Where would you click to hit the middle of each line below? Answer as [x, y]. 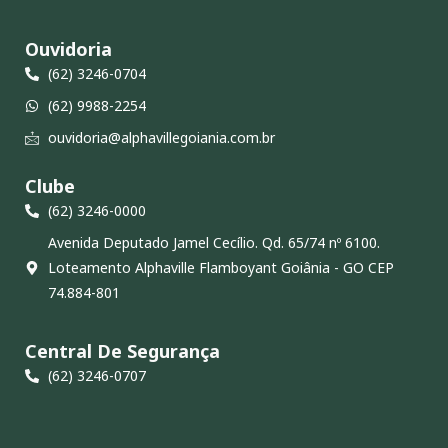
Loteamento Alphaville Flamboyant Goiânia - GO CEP [220, 268]
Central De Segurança [122, 351]
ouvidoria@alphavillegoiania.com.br [161, 138]
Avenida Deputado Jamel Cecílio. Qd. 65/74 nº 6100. [213, 243]
